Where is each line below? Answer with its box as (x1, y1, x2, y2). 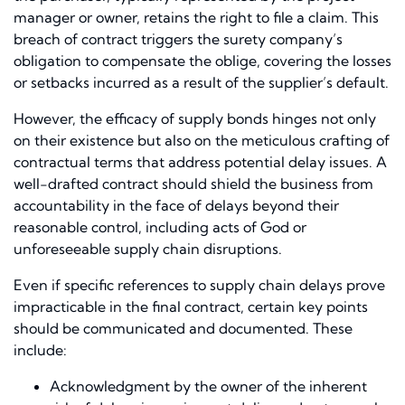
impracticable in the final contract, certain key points (14, 297, 368, 316)
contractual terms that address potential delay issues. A (14, 153, 387, 172)
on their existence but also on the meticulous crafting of (14, 131, 390, 150)
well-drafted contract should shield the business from (14, 174, 373, 193)
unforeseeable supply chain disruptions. (14, 240, 282, 259)
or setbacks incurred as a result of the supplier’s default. (14, 73, 389, 92)
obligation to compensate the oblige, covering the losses (14, 52, 391, 71)
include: (14, 341, 67, 360)
